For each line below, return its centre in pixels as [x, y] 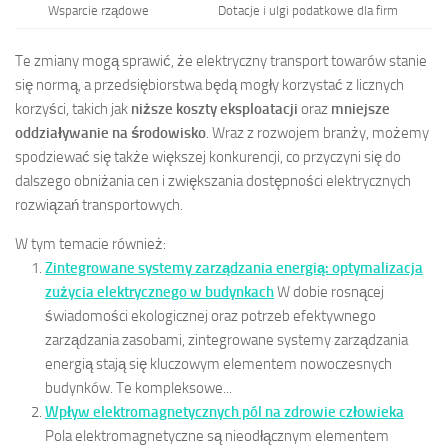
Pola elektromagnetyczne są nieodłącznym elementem [217, 436]
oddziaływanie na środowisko [110, 133]
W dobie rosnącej [330, 292]
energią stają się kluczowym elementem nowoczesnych [218, 364]
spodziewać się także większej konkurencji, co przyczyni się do [208, 157]
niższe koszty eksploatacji [214, 109]
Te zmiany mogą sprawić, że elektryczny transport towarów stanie [221, 61]
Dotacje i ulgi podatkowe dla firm [307, 11]
